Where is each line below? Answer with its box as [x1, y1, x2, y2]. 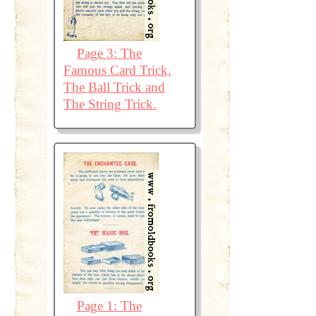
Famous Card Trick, [63, 62, 171, 78]
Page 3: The [76, 45, 142, 61]
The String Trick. [63, 96, 157, 111]
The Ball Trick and [63, 79, 165, 95]
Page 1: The [76, 298, 142, 313]
